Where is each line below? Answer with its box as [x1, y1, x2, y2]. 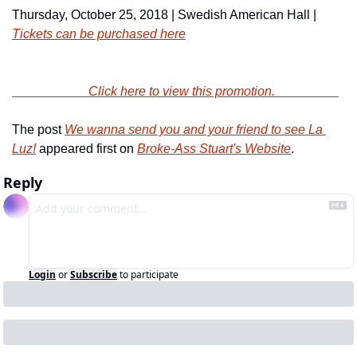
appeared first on [36, 142, 137, 155]
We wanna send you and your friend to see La [65, 123, 323, 136]
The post [12, 123, 65, 136]
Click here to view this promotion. [88, 84, 339, 98]
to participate [120, 268, 178, 281]
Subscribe [70, 268, 117, 281]
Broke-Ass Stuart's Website [137, 142, 291, 155]
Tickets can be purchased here [12, 27, 186, 41]
